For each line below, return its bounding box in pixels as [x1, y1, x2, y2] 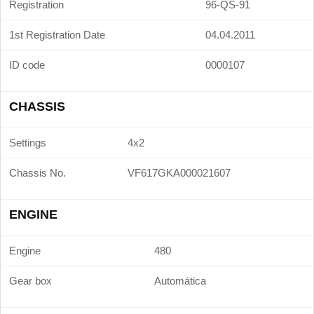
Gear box [9, 275, 52, 287]
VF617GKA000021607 [128, 167, 231, 179]
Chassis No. [9, 167, 66, 179]
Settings [9, 137, 46, 149]
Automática [154, 275, 206, 287]
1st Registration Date [9, 29, 105, 41]
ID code [9, 59, 45, 71]
